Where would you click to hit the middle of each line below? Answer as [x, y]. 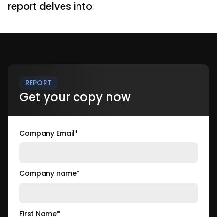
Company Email [47, 133]
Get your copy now [75, 97]
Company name [48, 174]
